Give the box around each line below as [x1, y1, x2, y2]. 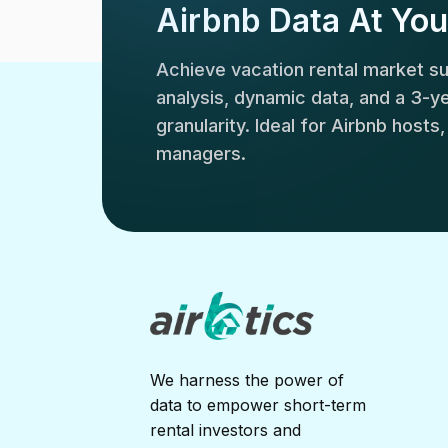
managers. [156, 143, 246, 164]
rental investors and [150, 419, 301, 440]
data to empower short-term [150, 394, 366, 415]
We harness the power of [150, 369, 344, 390]
